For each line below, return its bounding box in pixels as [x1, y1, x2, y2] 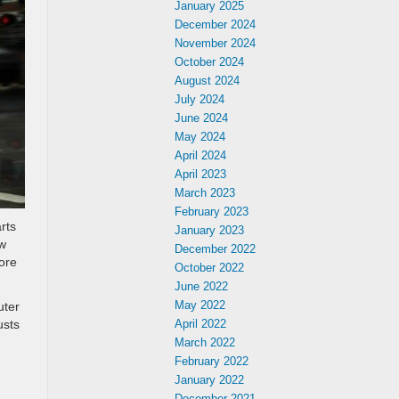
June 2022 [175, 280, 228, 293]
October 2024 [175, 55, 244, 69]
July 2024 [175, 93, 224, 106]
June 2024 [175, 111, 228, 125]
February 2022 [175, 354, 248, 368]
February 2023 [175, 205, 248, 218]
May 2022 [175, 298, 225, 312]
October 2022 [175, 261, 244, 274]
